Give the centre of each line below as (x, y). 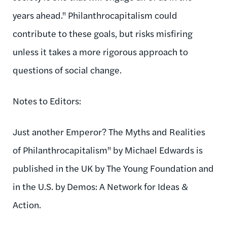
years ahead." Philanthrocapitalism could (95, 15)
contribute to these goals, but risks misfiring (103, 33)
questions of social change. (67, 69)
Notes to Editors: (47, 100)
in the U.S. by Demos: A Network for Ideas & (100, 186)
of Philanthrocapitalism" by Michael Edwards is (108, 149)
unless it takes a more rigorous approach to (100, 51)
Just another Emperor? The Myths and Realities (109, 131)
